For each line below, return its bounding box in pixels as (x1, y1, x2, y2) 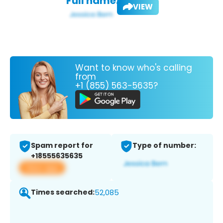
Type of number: (132, 140, 196, 151)
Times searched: (31, 187, 95, 198)
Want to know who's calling (75, 61, 192, 74)
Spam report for (31, 140, 93, 151)
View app (25, 162, 59, 173)
